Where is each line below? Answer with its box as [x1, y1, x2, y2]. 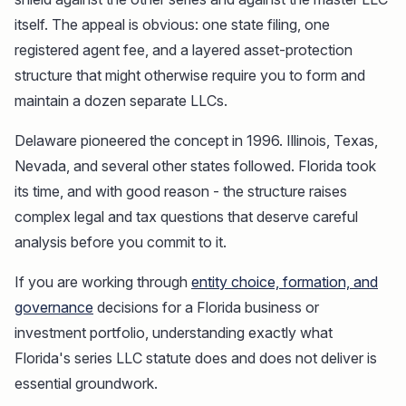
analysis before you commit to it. [14, 233, 227, 252]
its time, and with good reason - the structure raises [14, 182, 347, 201]
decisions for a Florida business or [93, 298, 319, 317]
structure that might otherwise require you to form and [14, 66, 365, 85]
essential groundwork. [14, 374, 158, 393]
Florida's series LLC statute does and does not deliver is [14, 349, 377, 368]
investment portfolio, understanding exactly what [14, 324, 333, 343]
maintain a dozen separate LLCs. [14, 92, 227, 111]
